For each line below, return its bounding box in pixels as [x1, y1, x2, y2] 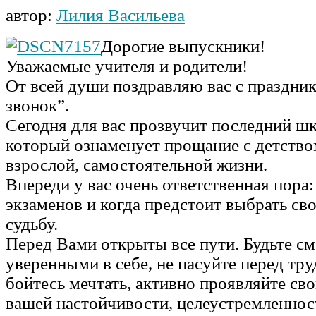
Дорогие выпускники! [101, 36, 265, 56]
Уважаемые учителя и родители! [6, 56, 248, 75]
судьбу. [6, 214, 58, 233]
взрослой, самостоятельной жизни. [6, 154, 267, 174]
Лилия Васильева [56, 5, 185, 25]
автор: [6, 5, 56, 25]
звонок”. [6, 95, 69, 115]
